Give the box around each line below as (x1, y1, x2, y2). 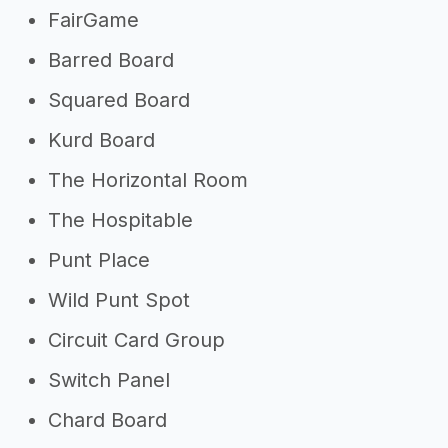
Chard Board (48, 408, 167, 432)
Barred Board (48, 48, 174, 72)
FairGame (48, 8, 139, 32)
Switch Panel (48, 368, 170, 392)
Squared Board (48, 88, 190, 112)
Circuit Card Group (48, 328, 225, 352)
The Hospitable (48, 208, 193, 232)
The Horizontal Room (48, 168, 248, 192)
